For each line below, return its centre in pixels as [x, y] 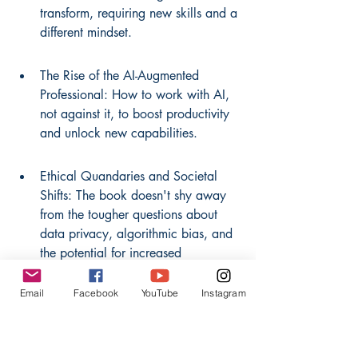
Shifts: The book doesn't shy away [135, 195]
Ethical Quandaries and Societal [131, 176]
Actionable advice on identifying [130, 334]
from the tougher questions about [131, 214]
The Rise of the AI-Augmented [121, 75]
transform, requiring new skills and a [141, 13]
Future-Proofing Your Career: [117, 315]
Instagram [224, 292]
